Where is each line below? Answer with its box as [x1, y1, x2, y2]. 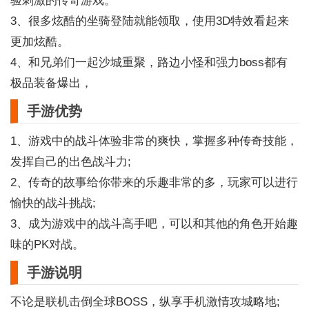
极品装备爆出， [10, 75, 92, 90]
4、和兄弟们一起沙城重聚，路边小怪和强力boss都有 [10, 54, 288, 69]
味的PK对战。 [10, 237, 84, 251]
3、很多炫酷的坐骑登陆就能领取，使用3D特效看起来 [10, 13, 289, 28]
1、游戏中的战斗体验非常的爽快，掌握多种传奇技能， [10, 133, 298, 148]
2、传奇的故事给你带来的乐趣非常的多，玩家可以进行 [10, 175, 298, 189]
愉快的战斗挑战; [10, 195, 96, 210]
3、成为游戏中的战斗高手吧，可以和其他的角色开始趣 [10, 216, 298, 230]
